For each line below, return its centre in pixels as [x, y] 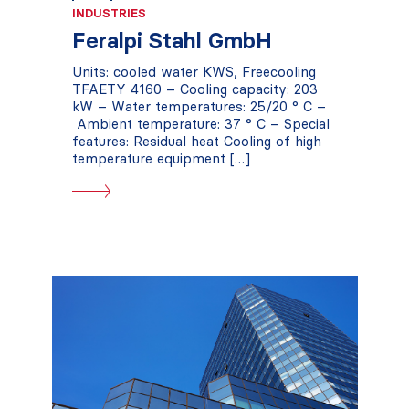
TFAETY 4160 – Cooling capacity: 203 [194, 89]
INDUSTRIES [109, 13]
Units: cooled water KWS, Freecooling [194, 72]
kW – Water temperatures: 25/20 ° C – [199, 106]
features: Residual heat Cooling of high [196, 141]
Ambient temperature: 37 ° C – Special [200, 124]
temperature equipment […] [161, 158]
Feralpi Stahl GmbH [172, 41]
